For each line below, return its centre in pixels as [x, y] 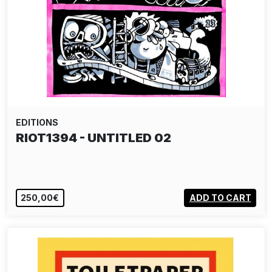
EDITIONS [37, 122]
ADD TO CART [220, 198]
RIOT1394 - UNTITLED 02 [93, 138]
